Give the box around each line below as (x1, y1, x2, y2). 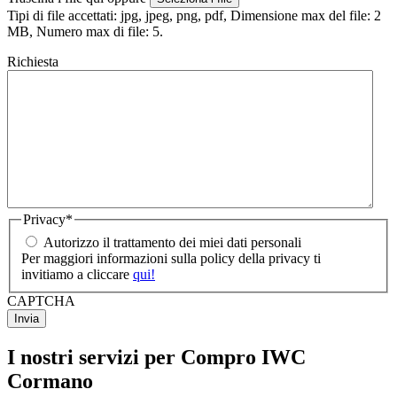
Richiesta (7, 54, 58, 70)
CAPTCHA (7, 292, 75, 308)
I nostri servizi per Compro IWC (7, 345, 306, 369)
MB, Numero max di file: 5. (7, 24, 163, 40)
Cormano (7, 369, 93, 393)
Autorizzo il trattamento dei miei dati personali (43, 234, 301, 250)
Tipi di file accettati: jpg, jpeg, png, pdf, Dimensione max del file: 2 (7, 8, 381, 24)
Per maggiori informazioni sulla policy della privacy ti (21, 250, 321, 266)
